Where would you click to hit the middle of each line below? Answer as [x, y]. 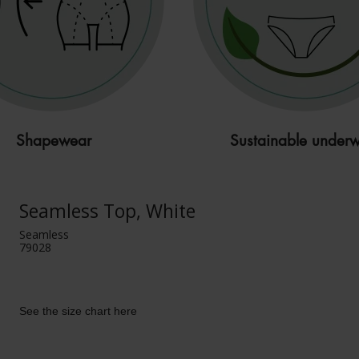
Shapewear [53, 139]
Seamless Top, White [108, 211]
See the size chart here [79, 311]
